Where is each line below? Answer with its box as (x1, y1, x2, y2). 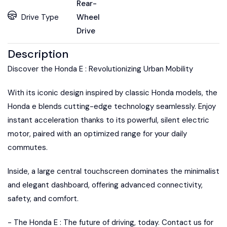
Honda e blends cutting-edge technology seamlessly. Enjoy (8, 101, 216, 111)
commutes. (8, 142, 48, 153)
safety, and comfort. (8, 193, 79, 204)
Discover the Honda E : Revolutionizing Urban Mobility (8, 63, 193, 74)
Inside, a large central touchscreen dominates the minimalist (8, 166, 219, 176)
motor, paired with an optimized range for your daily (8, 128, 187, 139)
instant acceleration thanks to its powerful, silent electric (8, 115, 209, 125)
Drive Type (21, 12, 59, 22)
